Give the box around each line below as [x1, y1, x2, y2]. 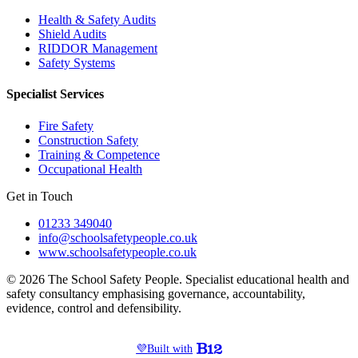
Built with [147, 342, 193, 355]
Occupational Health [38, 161, 142, 176]
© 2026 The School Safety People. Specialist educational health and [6, 272, 349, 286]
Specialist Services [6, 87, 104, 101]
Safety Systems [38, 55, 115, 70]
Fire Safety [38, 118, 93, 133]
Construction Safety [38, 133, 138, 147]
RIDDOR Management [38, 41, 157, 55]
